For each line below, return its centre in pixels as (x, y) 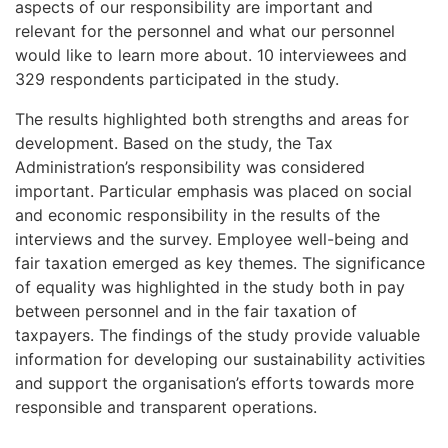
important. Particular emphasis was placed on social (213, 190)
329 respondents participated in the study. (177, 78)
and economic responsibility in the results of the (197, 214)
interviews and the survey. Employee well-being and (212, 238)
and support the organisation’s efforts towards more (214, 382)
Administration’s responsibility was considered (190, 166)
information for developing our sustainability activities (220, 358)
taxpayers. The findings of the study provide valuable (217, 334)
